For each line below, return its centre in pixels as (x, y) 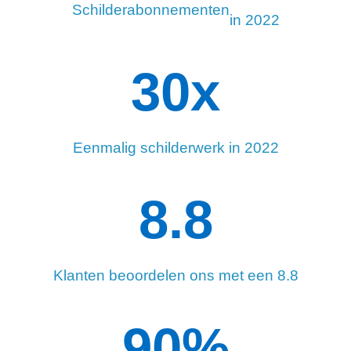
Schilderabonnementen (150, 10)
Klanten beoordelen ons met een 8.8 (175, 276)
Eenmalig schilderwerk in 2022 (175, 148)
